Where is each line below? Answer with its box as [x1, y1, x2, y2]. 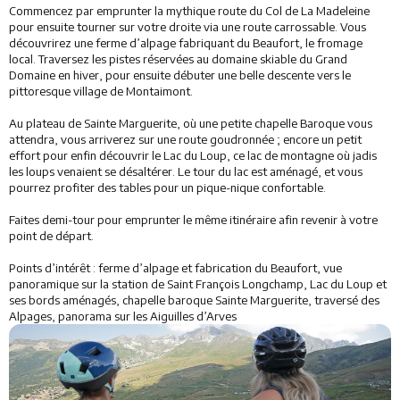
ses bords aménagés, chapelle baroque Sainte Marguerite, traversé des [9, 293, 379, 307]
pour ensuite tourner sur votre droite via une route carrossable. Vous [9, 20, 366, 34]
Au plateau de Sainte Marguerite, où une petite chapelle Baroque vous [9, 116, 372, 130]
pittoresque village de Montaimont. [9, 84, 193, 98]
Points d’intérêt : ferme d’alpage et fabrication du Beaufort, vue [9, 261, 342, 275]
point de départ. [9, 229, 94, 243]
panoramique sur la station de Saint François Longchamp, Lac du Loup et [9, 277, 387, 291]
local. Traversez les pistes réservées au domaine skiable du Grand [9, 52, 347, 66]
